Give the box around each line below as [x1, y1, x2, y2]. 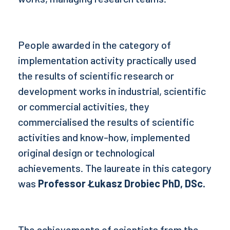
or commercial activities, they [18, 100, 149, 112]
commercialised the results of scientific [18, 116, 194, 128]
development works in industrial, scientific [18, 85, 206, 97]
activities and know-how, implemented [18, 131, 190, 143]
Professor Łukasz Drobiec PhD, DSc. [38, 177, 205, 189]
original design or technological [18, 146, 155, 159]
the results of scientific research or [18, 69, 174, 82]
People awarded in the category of [18, 39, 171, 51]
